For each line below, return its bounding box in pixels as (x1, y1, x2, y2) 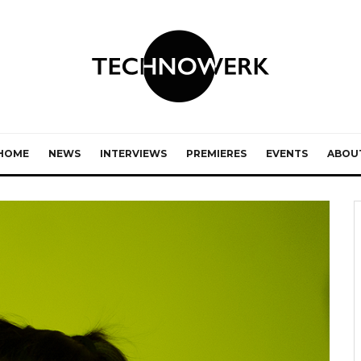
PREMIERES (185, 147, 247, 160)
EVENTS (265, 147, 308, 160)
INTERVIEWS (99, 147, 167, 160)
